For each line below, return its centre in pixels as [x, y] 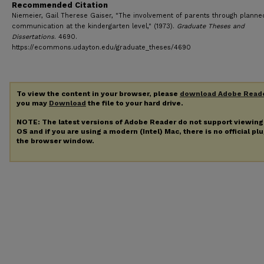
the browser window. [55, 141]
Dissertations [33, 37]
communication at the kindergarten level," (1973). [94, 26]
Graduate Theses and [211, 26]
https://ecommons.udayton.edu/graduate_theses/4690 [101, 47]
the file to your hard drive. [135, 103]
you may [33, 103]
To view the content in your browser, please [98, 94]
